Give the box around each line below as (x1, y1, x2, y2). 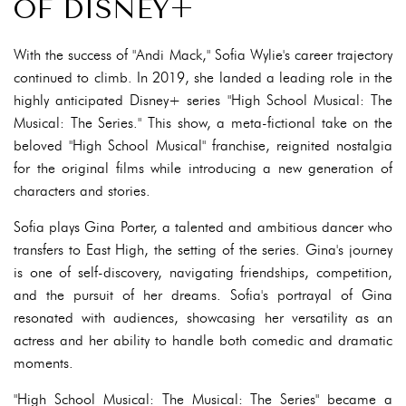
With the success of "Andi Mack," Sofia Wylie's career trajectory (14, 46, 392, 63)
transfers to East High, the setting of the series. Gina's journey (14, 241, 392, 258)
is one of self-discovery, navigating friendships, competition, (14, 264, 392, 281)
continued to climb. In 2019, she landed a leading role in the (14, 69, 392, 86)
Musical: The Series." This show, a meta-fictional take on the (14, 114, 392, 131)
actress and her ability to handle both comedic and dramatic (14, 332, 392, 349)
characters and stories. (14, 182, 150, 199)
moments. (14, 354, 73, 372)
